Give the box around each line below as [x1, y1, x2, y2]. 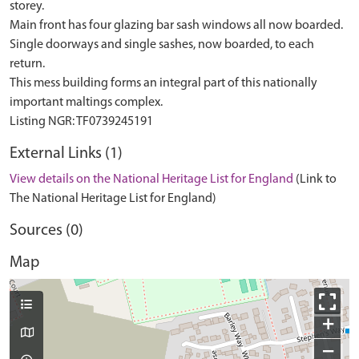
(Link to [296, 173, 337, 186]
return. [10, 58, 45, 71]
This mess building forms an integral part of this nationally [10, 77, 317, 90]
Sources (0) [10, 223, 83, 239]
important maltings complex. [10, 96, 163, 109]
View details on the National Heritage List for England [10, 173, 293, 186]
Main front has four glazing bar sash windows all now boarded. [10, 19, 343, 32]
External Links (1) [10, 146, 123, 162]
